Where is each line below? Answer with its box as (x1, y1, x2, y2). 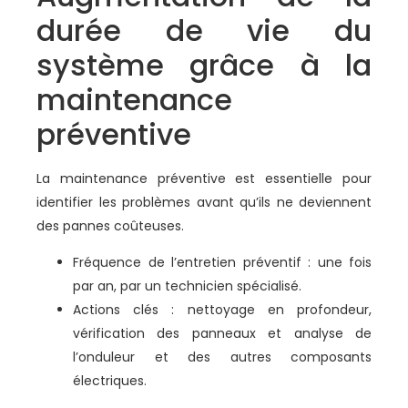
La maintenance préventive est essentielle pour (36, 168, 372, 188)
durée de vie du (36, 9, 372, 51)
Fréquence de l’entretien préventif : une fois (73, 253, 372, 272)
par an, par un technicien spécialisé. (73, 277, 301, 296)
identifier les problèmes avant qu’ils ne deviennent (36, 192, 372, 211)
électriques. (73, 372, 147, 391)
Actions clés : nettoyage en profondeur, (73, 301, 372, 320)
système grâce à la (36, 44, 372, 86)
